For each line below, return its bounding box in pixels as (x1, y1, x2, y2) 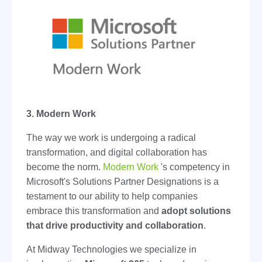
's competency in (158, 162, 230, 173)
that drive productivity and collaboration (26, 220, 204, 231)
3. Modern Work (26, 109, 96, 119)
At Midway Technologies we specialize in (26, 244, 196, 255)
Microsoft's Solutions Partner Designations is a (26, 177, 219, 187)
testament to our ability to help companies (26, 191, 198, 202)
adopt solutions (161, 206, 231, 216)
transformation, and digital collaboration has (26, 147, 207, 158)
